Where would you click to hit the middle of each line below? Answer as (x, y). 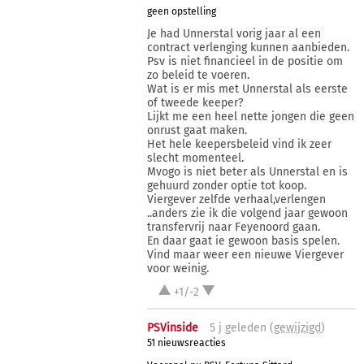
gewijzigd (298, 327)
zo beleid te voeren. (199, 75)
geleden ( (248, 327)
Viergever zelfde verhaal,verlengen (237, 199)
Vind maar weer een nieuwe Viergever (246, 254)
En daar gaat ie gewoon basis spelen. (244, 240)
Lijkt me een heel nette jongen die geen (251, 116)
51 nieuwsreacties (187, 343)
